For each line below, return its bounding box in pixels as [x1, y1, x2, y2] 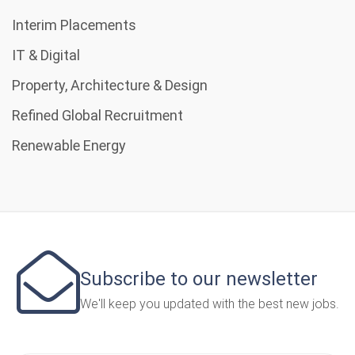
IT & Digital [12, 47, 80, 64]
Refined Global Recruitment [12, 107, 183, 124]
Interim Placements [12, 17, 136, 34]
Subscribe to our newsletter [79, 268, 318, 291]
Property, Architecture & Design [12, 77, 208, 94]
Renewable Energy [12, 137, 126, 155]
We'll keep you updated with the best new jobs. [79, 296, 339, 312]
